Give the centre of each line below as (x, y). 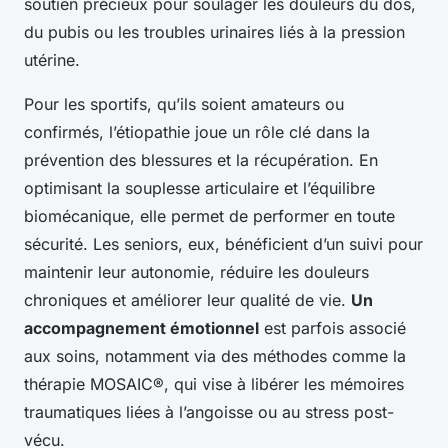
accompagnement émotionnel (141, 327)
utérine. (52, 59)
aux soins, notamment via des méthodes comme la (215, 355)
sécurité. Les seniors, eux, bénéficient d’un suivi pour (223, 243)
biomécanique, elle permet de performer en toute (209, 215)
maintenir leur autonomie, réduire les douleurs (196, 271)
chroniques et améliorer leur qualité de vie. (187, 299)
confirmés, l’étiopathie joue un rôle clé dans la (197, 131)
